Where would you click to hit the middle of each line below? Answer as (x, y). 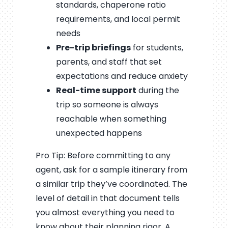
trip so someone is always (107, 104)
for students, (157, 47)
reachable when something (111, 119)
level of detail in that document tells (107, 198)
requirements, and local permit (118, 19)
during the (158, 90)
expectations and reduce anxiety (122, 76)
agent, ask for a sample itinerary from (111, 169)
